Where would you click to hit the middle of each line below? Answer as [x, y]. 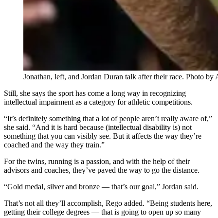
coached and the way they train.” [54, 145]
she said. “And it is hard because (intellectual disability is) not [98, 127]
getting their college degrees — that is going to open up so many [102, 212]
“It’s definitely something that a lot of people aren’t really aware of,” [108, 118]
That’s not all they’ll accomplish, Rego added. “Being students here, [108, 203]
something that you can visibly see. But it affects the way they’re [103, 136]
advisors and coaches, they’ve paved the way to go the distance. [102, 170]
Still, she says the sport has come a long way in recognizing [95, 93]
